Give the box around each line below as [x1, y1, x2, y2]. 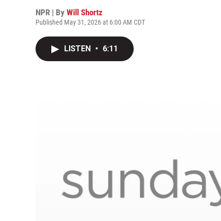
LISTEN [64, 44, 93, 53]
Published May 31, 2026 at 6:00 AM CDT [36, 18, 145, 26]
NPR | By [36, 7, 67, 17]
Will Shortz [67, 7, 103, 17]
